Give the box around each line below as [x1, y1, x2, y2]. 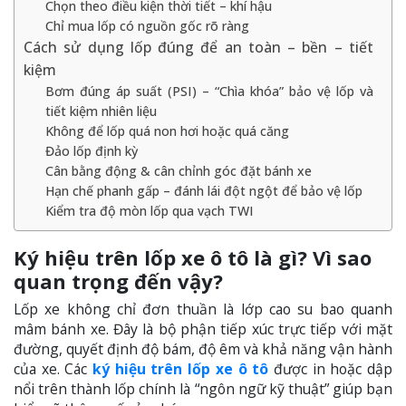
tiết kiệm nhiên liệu [44, 101, 157, 120]
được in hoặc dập [268, 358, 393, 379]
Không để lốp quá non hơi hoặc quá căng [44, 121, 289, 140]
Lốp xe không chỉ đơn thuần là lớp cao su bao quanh [14, 298, 392, 319]
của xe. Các [14, 358, 93, 379]
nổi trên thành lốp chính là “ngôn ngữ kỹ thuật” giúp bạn [14, 378, 392, 399]
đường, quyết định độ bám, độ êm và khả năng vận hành [14, 338, 392, 359]
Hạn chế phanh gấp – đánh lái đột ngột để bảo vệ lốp [44, 181, 362, 199]
